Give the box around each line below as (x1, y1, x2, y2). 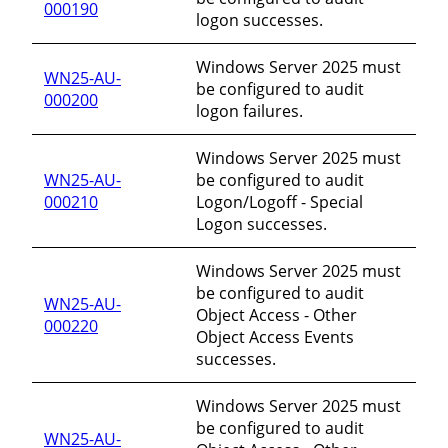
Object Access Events (196, 325, 354, 348)
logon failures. (196, 99, 303, 122)
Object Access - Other (196, 303, 357, 326)
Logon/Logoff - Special (196, 190, 363, 213)
